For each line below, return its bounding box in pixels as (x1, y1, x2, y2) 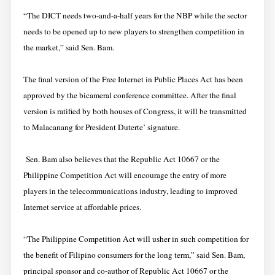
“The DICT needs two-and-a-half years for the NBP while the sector (23, 9, 247, 21)
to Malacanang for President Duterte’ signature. (23, 121, 180, 133)
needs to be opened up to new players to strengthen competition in (23, 25, 244, 37)
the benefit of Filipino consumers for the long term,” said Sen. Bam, (23, 249, 245, 260)
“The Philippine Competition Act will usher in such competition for (23, 233, 249, 244)
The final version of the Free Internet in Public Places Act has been (23, 73, 243, 85)
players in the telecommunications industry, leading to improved (23, 185, 238, 196)
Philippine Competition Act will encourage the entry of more (23, 169, 227, 180)
